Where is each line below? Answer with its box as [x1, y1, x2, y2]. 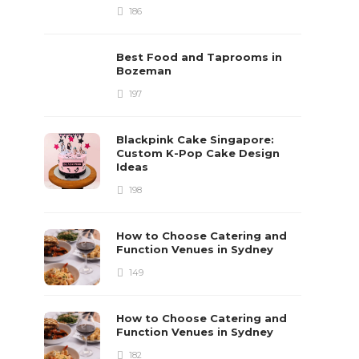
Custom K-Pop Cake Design [116, 147, 280, 159]
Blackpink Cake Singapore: [116, 133, 275, 146]
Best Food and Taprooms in [116, 50, 283, 63]
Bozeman [116, 64, 175, 77]
